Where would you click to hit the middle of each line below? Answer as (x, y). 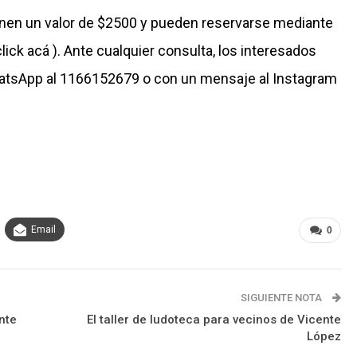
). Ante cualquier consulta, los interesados (183, 51)
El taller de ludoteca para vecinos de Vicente (214, 320)
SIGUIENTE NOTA (282, 298)
